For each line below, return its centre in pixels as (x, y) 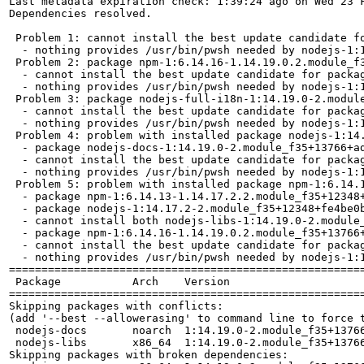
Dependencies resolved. (80, 13)
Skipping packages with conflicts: (116, 305)
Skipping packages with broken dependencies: (149, 354)
